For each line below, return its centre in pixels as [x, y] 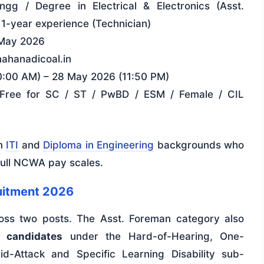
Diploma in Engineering [99, 145]
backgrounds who [199, 145]
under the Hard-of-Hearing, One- [154, 236]
